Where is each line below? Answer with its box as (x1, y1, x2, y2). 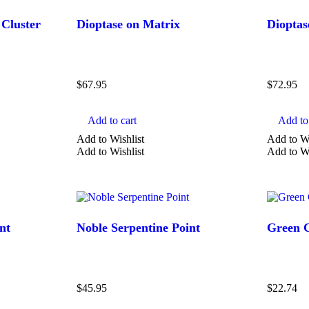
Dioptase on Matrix (77, 17, 181, 31)
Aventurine (62, 48, 111, 61)
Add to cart (88, 114, 137, 126)
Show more (143, 67, 194, 79)
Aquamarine (62, 6, 117, 18)
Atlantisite (62, 27, 107, 39)
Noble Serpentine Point (77, 221, 201, 235)
